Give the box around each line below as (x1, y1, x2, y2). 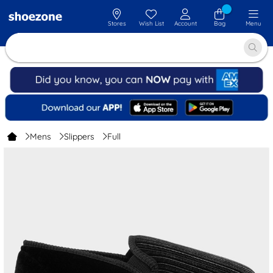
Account (174, 19, 197, 27)
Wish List (138, 19, 164, 27)
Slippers (64, 131, 94, 143)
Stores (108, 19, 126, 27)
